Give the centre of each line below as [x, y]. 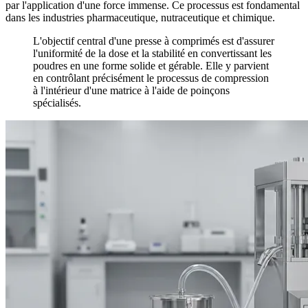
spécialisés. [57, 102]
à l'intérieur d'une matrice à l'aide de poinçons [131, 90]
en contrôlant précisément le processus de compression [151, 78]
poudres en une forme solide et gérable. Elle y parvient [151, 65]
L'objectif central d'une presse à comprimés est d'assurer [154, 41]
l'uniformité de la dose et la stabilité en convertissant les [152, 53]
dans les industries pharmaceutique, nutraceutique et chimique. [140, 17]
